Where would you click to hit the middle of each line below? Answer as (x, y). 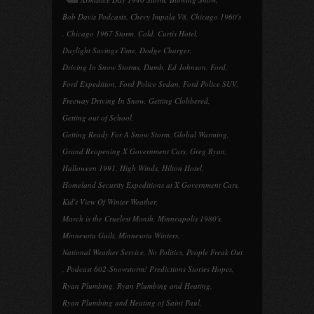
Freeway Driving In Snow (103, 101)
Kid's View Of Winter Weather (109, 202)
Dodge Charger (165, 50)
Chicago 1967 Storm (100, 33)
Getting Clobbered (178, 101)
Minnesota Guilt (88, 235)
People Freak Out (214, 252)
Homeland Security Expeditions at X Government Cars (150, 185)
